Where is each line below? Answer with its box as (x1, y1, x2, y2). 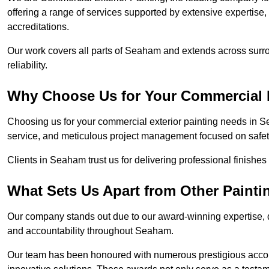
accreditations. (7, 22, 69, 32)
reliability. (7, 60, 47, 71)
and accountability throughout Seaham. (7, 226, 174, 237)
